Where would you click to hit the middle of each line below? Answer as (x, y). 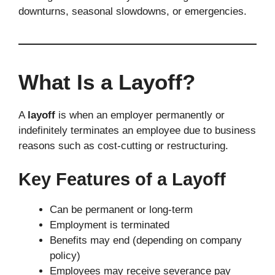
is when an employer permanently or (140, 115)
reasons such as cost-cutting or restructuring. (123, 145)
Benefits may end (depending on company (146, 241)
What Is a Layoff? (107, 82)
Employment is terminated (110, 225)
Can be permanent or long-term (121, 210)
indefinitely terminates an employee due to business (137, 130)
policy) (65, 256)
